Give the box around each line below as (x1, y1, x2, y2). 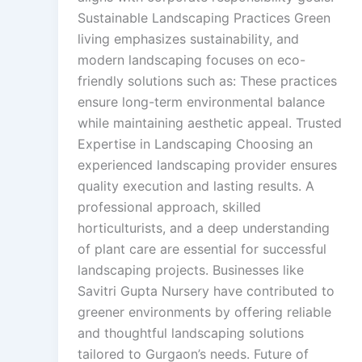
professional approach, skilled (78, 199, 261, 216)
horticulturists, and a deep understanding (78, 220, 330, 237)
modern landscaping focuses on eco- (78, 52, 305, 69)
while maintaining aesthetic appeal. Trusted (78, 115, 342, 132)
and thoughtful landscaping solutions (78, 325, 304, 342)
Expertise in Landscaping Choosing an (78, 136, 313, 153)
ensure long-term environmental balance (78, 94, 325, 111)
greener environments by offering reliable (78, 304, 331, 321)
